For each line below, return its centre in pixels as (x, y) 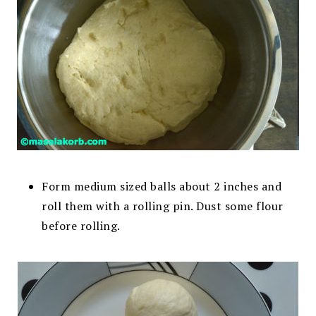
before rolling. (81, 225)
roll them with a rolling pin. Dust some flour (163, 206)
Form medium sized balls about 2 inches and (162, 186)
